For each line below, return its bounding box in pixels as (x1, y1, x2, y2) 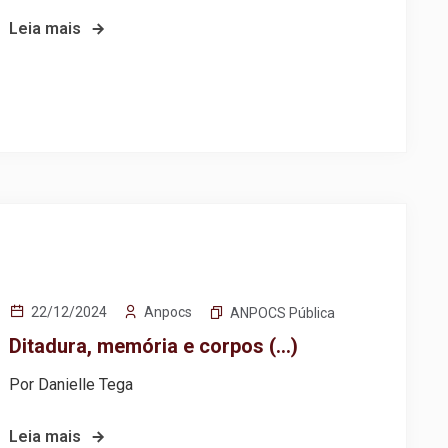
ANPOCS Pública (230, 305, 336, 322)
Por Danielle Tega (9, 375, 134, 395)
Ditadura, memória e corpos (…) (9, 334, 299, 359)
